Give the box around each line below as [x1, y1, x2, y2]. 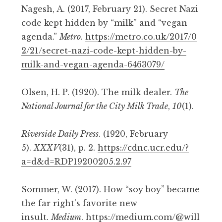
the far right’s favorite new [21, 198, 137, 208]
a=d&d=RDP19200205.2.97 [21, 156, 131, 166]
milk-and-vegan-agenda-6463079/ [21, 59, 165, 69]
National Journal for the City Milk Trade [21, 101, 168, 111]
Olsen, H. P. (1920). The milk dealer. [21, 87, 174, 97]
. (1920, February [99, 128, 168, 139]
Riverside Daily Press [21, 128, 99, 139]
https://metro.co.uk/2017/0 [85, 31, 197, 42]
